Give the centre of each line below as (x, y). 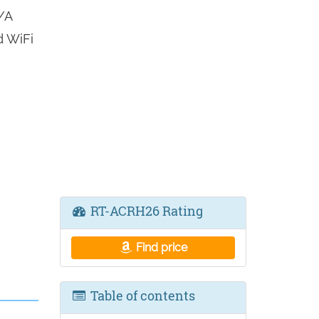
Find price (161, 247)
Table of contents (141, 296)
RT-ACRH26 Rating (145, 211)
